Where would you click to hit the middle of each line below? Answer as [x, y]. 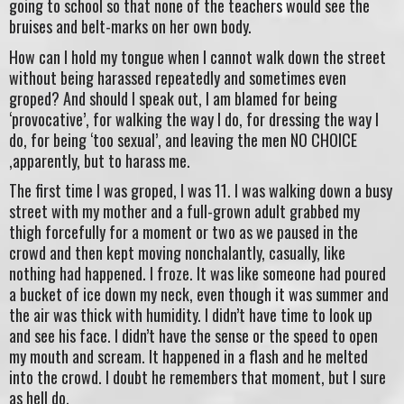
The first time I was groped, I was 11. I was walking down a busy [201, 191]
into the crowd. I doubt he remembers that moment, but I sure [197, 377]
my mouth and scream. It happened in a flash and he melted [188, 357]
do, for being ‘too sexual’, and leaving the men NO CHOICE [183, 139]
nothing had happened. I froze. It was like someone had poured [197, 274]
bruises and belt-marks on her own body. [130, 27]
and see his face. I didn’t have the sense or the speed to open [193, 336]
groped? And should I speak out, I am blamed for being [173, 98]
